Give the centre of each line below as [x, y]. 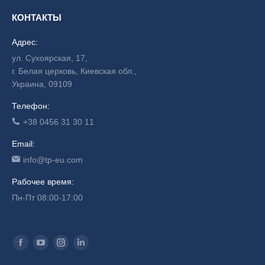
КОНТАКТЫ [37, 18]
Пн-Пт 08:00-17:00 [47, 198]
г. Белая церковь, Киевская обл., [74, 71]
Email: [23, 144]
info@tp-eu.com [53, 160]
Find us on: [33, 240]
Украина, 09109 [42, 84]
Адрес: [25, 42]
